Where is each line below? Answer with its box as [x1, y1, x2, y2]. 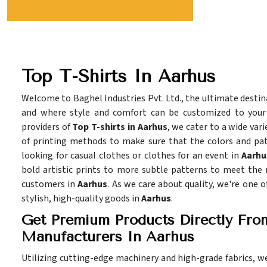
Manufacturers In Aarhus [21, 228, 194, 246]
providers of [21, 120, 73, 134]
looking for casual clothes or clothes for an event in [21, 149, 241, 163]
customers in [21, 178, 78, 191]
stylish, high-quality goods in [21, 192, 141, 206]
